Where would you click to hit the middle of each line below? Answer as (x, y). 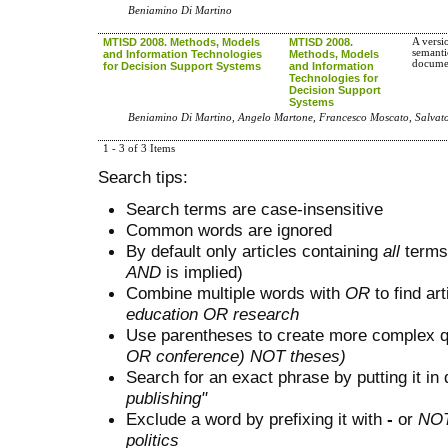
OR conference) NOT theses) (236, 356)
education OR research (212, 314)
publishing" (166, 398)
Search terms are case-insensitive (254, 209)
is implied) (202, 272)
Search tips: (143, 176)
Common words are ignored (229, 230)
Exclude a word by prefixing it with (256, 419)
